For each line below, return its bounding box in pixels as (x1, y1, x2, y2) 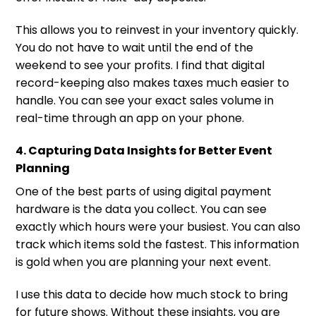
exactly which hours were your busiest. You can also (16, 218, 300, 235)
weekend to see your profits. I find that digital (16, 56, 265, 73)
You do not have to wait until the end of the (16, 39, 253, 56)
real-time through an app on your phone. (16, 109, 244, 126)
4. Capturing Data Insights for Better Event (16, 142, 272, 159)
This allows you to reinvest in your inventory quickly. (16, 21, 298, 38)
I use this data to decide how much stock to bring (16, 286, 288, 303)
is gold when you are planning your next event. (16, 253, 271, 270)
